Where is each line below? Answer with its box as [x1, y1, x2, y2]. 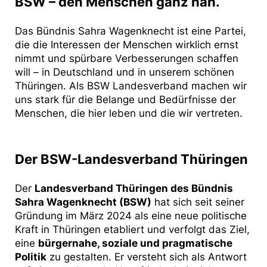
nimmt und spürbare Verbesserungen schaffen [15, 52, 238, 64]
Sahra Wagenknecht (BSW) [15, 196, 151, 209]
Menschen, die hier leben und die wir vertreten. [15, 107, 243, 119]
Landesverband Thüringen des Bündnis [35, 182, 233, 195]
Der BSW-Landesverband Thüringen [15, 151, 248, 167]
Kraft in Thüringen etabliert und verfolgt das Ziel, [15, 223, 250, 236]
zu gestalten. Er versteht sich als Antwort [46, 251, 247, 263]
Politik [15, 251, 46, 263]
